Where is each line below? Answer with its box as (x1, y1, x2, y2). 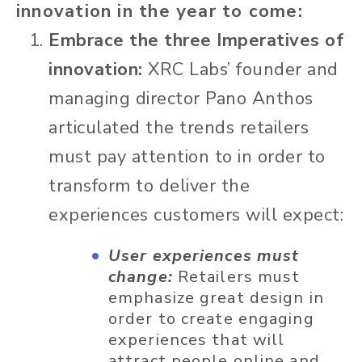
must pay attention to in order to (48, 145, 326, 170)
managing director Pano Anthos (48, 86, 314, 112)
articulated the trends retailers (48, 116, 309, 141)
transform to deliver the (48, 174, 250, 199)
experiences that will (108, 329, 285, 351)
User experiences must (108, 245, 300, 267)
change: (108, 266, 173, 288)
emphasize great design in (108, 287, 324, 309)
